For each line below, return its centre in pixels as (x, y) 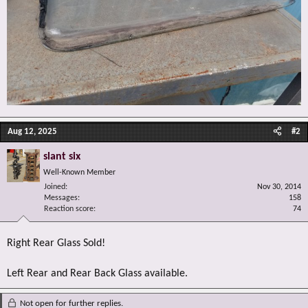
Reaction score (69, 209)
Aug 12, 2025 (32, 132)
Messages (61, 198)
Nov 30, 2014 (279, 187)
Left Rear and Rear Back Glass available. (97, 274)
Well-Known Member (79, 173)
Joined (55, 187)
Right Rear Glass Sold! (56, 243)
